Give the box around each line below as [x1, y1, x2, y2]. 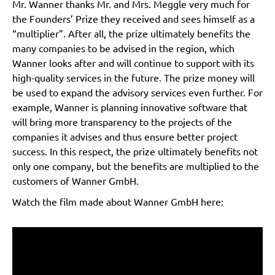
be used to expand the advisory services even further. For [12, 85, 263, 98]
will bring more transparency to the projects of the [12, 115, 232, 128]
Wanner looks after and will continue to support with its [12, 56, 254, 69]
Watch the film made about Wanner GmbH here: [12, 195, 223, 207]
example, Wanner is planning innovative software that [12, 100, 247, 113]
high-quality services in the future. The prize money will [12, 71, 255, 83]
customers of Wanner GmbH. [12, 174, 139, 187]
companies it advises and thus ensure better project [12, 130, 238, 142]
